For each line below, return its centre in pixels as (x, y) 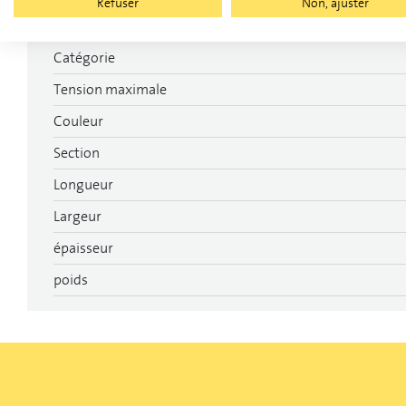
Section (77, 153)
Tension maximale (110, 89)
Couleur (78, 121)
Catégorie (84, 58)
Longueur (83, 184)
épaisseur (83, 248)
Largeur (77, 216)
